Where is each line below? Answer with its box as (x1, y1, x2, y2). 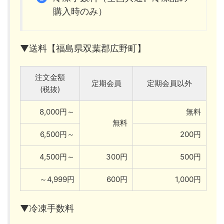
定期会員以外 (147, 78, 192, 88)
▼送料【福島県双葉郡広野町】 (20, 42, 146, 53)
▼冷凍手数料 (20, 202, 74, 213)
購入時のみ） (52, 6, 107, 17)
